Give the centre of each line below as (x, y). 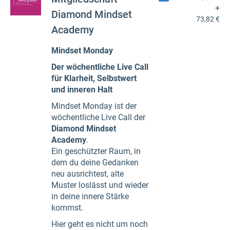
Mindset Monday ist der (94, 106)
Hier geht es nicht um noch (100, 224)
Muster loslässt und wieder (100, 185)
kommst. (67, 207)
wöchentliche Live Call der (98, 117)
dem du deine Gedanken (95, 162)
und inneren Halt (82, 89)
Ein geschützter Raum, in (96, 151)
